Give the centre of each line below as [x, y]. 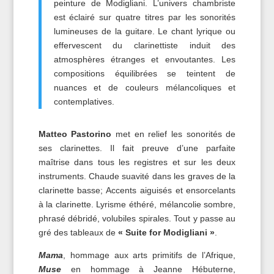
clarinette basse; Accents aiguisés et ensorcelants [137, 190]
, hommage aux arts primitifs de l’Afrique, [149, 255]
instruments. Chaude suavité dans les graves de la [137, 176]
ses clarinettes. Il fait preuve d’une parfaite [137, 148]
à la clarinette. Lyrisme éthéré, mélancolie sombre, [137, 204]
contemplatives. [84, 102]
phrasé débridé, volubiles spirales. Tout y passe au [137, 218]
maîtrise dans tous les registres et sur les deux [137, 162]
